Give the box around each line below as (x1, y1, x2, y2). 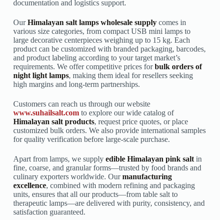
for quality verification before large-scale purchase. (13, 135, 170, 144)
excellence (13, 181, 46, 190)
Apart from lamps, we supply (13, 155, 106, 164)
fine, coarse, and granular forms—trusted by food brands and (13, 164, 201, 172)
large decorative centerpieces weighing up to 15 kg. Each (13, 36, 190, 45)
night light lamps (13, 71, 69, 80)
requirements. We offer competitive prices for (13, 62, 155, 71)
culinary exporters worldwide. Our (13, 172, 122, 181)
